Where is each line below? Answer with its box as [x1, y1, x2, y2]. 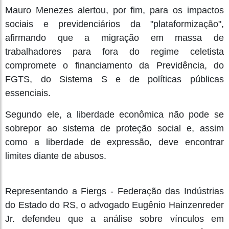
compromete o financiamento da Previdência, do [5, 60, 224, 71]
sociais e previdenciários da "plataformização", [5, 18, 224, 29]
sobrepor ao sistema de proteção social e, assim [5, 123, 224, 133]
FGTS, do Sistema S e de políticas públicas [5, 74, 224, 84]
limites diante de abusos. [5, 150, 106, 161]
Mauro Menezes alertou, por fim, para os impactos [5, 5, 224, 15]
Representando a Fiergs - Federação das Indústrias [5, 186, 224, 196]
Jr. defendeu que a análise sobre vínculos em [5, 213, 224, 224]
